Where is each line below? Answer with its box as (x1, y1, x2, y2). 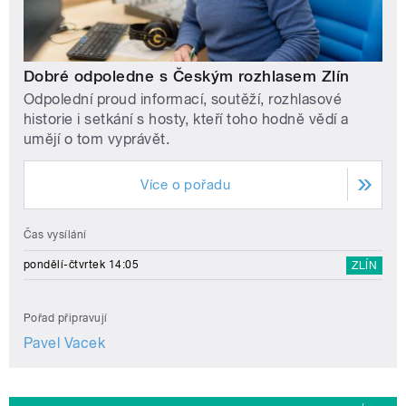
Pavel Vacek (24, 333, 106, 352)
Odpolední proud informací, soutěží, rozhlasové (24, 90, 343, 108)
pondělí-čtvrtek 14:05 (24, 257, 140, 271)
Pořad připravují (24, 311, 108, 324)
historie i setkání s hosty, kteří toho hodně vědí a (24, 110, 349, 128)
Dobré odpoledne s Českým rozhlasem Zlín (24, 66, 350, 85)
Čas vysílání (24, 227, 87, 241)
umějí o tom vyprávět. (24, 130, 170, 148)
